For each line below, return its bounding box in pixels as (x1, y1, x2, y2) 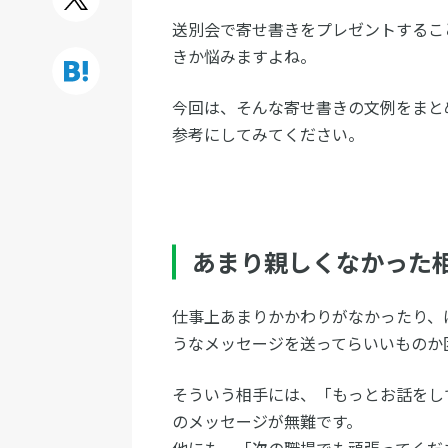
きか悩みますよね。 (172, 44, 316, 68)
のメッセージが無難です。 (172, 409, 362, 433)
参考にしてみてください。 (172, 122, 364, 146)
